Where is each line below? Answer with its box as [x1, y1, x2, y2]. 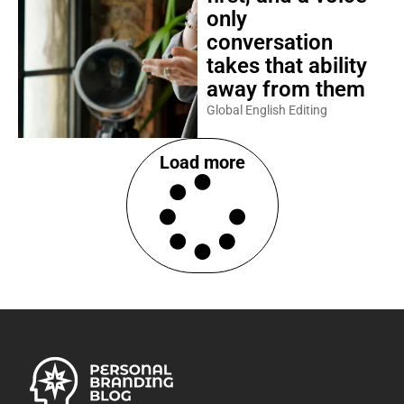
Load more [159, 151, 245, 173]
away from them [206, 76, 365, 102]
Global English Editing [206, 102, 327, 117]
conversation [206, 29, 333, 55]
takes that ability [206, 52, 367, 78]
